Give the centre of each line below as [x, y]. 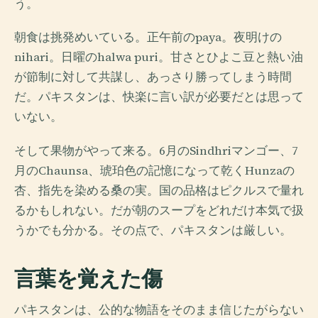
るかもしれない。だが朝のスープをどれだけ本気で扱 [159, 210]
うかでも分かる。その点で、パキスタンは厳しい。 [153, 230]
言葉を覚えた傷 [88, 278]
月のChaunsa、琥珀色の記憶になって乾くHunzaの [154, 170]
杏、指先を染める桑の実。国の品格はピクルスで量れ [159, 190]
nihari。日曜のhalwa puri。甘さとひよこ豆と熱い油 [159, 57]
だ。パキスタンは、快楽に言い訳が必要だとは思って [159, 97]
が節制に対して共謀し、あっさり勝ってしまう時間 [153, 77]
